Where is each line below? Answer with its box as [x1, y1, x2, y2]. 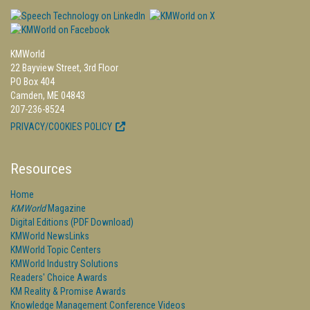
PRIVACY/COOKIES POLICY [10, 121, 112, 132]
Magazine [46, 203, 86, 214]
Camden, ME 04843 [10, 90, 85, 101]
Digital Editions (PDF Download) [10, 217, 134, 228]
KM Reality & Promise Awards [10, 286, 126, 297]
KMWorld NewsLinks [10, 230, 89, 241]
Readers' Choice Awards [10, 272, 107, 283]
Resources [10, 161, 72, 177]
